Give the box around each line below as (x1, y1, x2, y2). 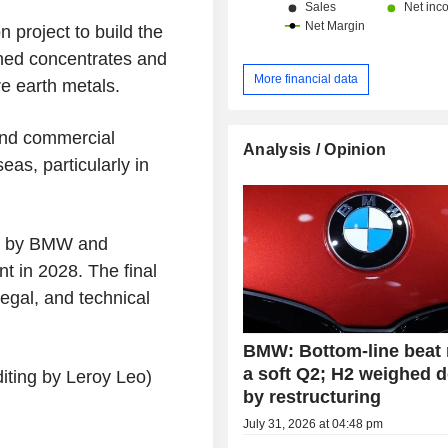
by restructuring (243, 386, 382, 407)
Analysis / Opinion (243, 140, 387, 158)
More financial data (254, 71, 359, 86)
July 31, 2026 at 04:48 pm (243, 416, 384, 431)
